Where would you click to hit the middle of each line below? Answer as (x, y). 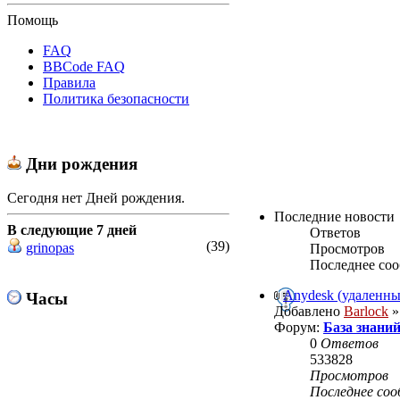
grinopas (50, 248)
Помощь (33, 20)
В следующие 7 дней (72, 230)
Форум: (299, 328)
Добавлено (309, 312)
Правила (69, 82)
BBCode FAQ (84, 66)
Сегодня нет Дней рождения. (96, 198)
